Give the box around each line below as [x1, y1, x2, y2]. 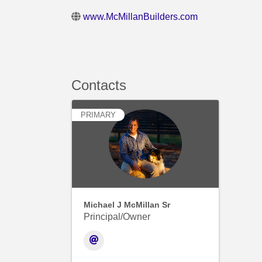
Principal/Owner [84, 211, 150, 222]
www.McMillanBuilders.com [83, 11, 198, 22]
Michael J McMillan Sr [84, 199, 170, 209]
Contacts [71, 77, 126, 93]
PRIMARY [81, 110, 116, 119]
